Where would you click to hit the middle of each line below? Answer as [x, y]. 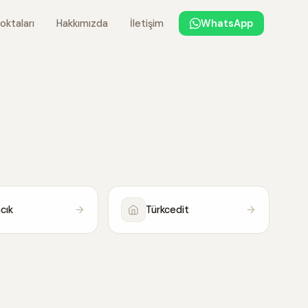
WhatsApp [227, 23]
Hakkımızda [82, 23]
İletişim [147, 23]
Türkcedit [167, 209]
